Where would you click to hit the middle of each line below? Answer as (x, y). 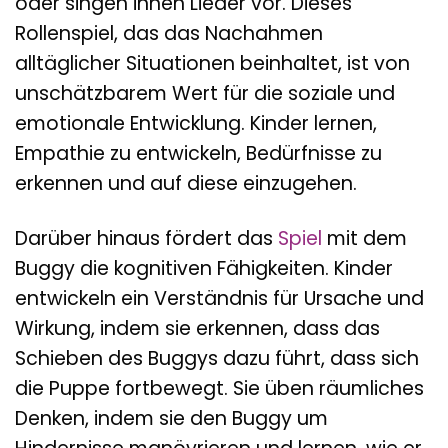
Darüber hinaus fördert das (146, 238)
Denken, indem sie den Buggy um (171, 418)
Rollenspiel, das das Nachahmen (169, 34)
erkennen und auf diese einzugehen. (186, 184)
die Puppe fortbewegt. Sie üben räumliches (219, 388)
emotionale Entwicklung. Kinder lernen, (196, 124)
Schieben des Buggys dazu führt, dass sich (217, 358)
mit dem (364, 238)
